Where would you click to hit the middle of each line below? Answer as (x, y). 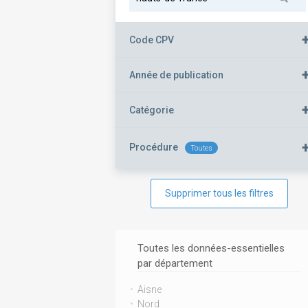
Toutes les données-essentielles (211, 248)
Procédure (154, 147)
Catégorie (152, 110)
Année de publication (176, 75)
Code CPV (152, 40)
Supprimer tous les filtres (244, 193)
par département (175, 263)
